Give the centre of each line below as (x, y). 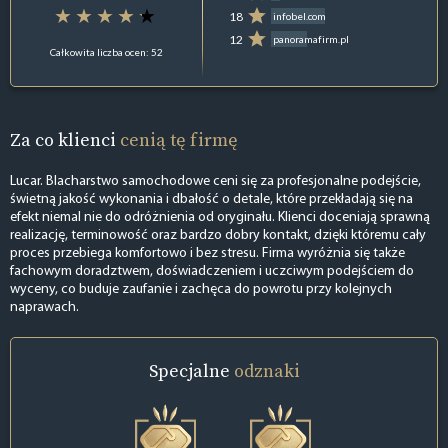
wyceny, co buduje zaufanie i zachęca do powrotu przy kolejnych (201, 289)
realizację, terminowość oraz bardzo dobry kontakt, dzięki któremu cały (218, 235)
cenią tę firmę (179, 139)
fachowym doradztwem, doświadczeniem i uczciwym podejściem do (212, 271)
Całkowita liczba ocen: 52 (107, 51)
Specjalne (191, 370)
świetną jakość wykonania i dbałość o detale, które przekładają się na (211, 199)
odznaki (266, 370)
